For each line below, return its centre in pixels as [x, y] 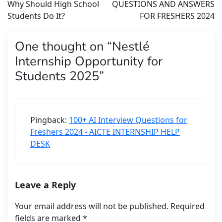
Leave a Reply [45, 185]
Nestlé [131, 47]
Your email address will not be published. [92, 206]
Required [188, 206]
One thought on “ [63, 47]
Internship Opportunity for [89, 61]
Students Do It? [36, 16]
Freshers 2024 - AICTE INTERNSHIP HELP [105, 132]
